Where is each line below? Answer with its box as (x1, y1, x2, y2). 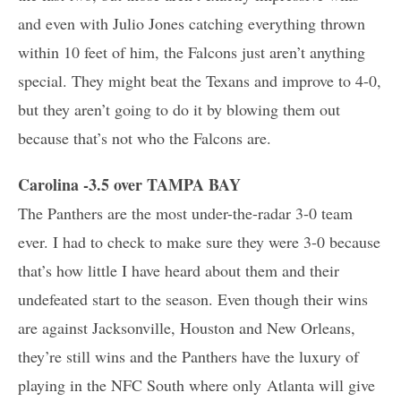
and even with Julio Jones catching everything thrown (18, 12, 365, 34)
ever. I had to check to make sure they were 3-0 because (18, 230, 380, 252)
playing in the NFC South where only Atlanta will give (18, 373, 375, 396)
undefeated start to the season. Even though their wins (18, 287, 368, 310)
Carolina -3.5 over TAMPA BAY (18, 172, 241, 196)
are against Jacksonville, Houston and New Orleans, (18, 316, 355, 338)
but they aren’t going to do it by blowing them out (18, 98, 340, 120)
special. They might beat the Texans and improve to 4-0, (18, 69, 381, 91)
